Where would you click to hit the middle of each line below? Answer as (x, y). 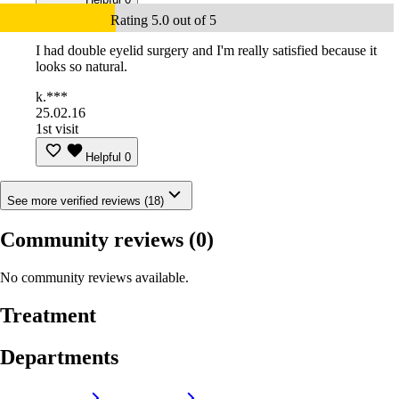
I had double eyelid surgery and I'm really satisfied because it (206, 51)
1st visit (57, 129)
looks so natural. (81, 67)
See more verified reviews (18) (85, 201)
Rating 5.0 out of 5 (163, 20)
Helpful (103, 158)
